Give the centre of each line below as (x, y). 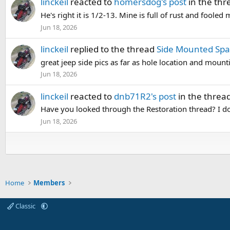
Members (49, 183)
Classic (25, 206)
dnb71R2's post (145, 96)
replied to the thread (112, 49)
